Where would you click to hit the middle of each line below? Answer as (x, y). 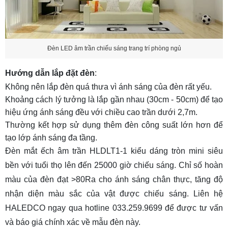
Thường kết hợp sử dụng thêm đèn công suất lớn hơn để (114, 125)
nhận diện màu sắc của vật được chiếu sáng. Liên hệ (114, 193)
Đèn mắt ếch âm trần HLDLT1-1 (66, 151)
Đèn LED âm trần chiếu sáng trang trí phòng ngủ (114, 49)
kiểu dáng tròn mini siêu (177, 151)
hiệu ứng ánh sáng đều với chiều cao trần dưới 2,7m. (101, 112)
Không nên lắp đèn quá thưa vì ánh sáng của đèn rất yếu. (108, 87)
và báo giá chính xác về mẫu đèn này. (73, 222)
